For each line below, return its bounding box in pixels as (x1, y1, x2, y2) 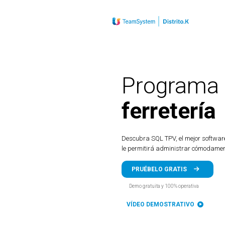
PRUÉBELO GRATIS (132, 166, 188, 173)
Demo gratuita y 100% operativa (129, 183, 199, 189)
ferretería (122, 97, 216, 125)
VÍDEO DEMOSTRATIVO (127, 201, 197, 208)
